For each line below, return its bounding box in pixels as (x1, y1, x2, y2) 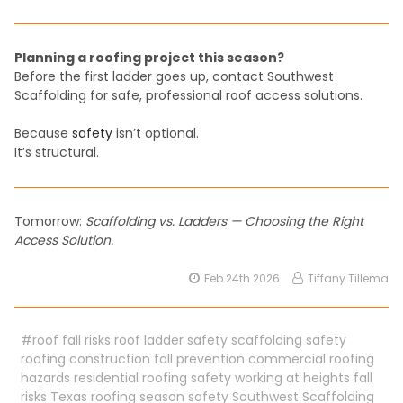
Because (14, 123, 72, 142)
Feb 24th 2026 (204, 270, 281, 286)
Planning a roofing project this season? (14, 48, 284, 67)
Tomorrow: (14, 211, 85, 230)
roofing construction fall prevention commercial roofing (21, 349, 374, 368)
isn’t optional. (112, 123, 199, 142)
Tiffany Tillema (308, 270, 389, 286)
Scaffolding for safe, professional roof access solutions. (14, 85, 363, 104)
